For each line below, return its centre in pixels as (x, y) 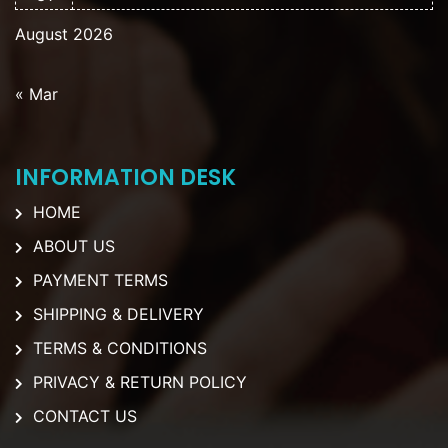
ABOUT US (74, 246)
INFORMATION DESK (125, 178)
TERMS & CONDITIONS (120, 348)
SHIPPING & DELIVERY (118, 314)
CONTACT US (85, 416)
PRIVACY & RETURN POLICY (140, 382)
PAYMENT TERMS (100, 280)
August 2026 (64, 34)
